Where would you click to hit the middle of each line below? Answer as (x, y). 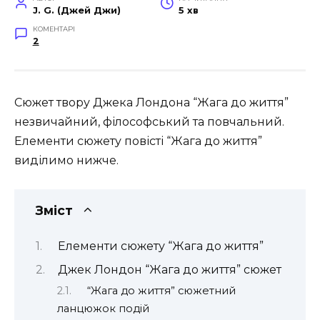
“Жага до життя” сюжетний (161, 291)
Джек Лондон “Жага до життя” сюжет (169, 269)
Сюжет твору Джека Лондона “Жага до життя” (151, 102)
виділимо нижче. (66, 160)
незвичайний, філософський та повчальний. (149, 121)
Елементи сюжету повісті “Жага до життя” (138, 141)
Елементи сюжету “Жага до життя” (160, 246)
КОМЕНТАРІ (54, 29)
